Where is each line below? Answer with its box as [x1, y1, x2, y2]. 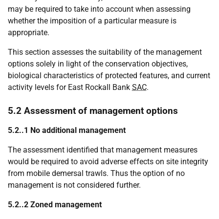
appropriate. [8, 28, 49, 37]
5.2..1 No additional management [8, 126, 126, 135]
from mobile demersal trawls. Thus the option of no [8, 169, 185, 178]
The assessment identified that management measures [8, 145, 197, 154]
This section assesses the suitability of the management [8, 47, 202, 57]
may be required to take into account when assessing [8, 4, 191, 14]
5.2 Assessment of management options [8, 105, 178, 116]
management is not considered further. [8, 180, 141, 190]
